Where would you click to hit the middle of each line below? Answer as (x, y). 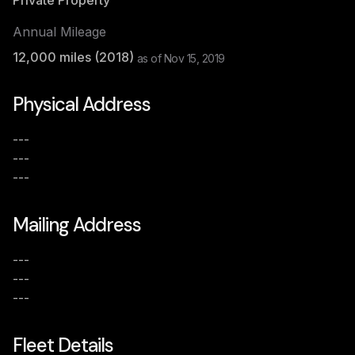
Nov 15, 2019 (194, 58)
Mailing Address (77, 225)
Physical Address (82, 104)
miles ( (78, 57)
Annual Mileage (59, 32)
